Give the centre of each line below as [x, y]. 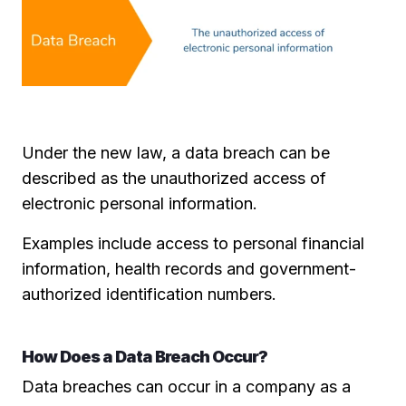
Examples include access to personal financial [193, 243]
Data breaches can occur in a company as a [186, 386]
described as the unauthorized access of [174, 178]
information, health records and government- [189, 268]
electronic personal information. [140, 203]
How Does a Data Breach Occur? [145, 356]
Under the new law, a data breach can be [176, 152]
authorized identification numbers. [149, 294]
